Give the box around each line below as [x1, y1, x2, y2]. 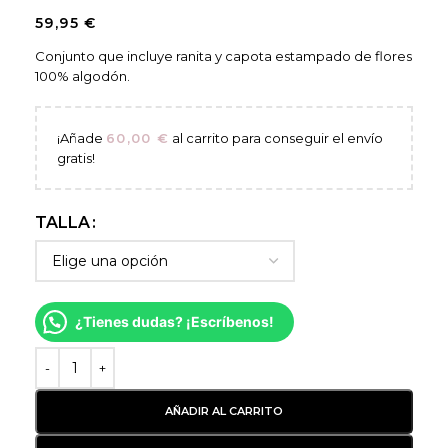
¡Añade [57, 130, 106, 146]
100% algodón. [35, 68, 130, 84]
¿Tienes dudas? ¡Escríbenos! [75, 313, 274, 330]
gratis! [57, 150, 95, 166]
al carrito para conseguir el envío [169, 130, 384, 146]
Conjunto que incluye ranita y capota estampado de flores [35, 48, 412, 64]
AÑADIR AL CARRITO [165, 404, 283, 418]
